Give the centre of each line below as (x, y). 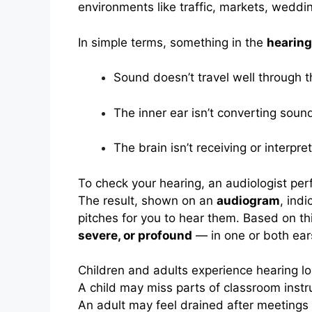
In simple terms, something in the (172, 42)
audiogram (248, 200)
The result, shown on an (147, 200)
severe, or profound (135, 235)
